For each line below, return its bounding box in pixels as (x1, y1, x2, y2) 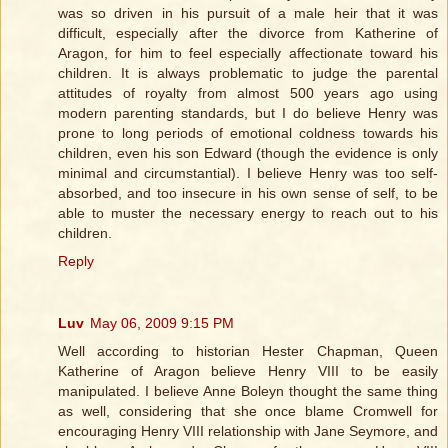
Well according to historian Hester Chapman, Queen (58, 343, 438, 360)
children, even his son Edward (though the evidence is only (58, 145, 438, 162)
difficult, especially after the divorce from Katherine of (58, 25, 438, 42)
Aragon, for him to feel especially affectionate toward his (58, 45, 438, 62)
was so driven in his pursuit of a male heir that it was (58, 5, 438, 22)
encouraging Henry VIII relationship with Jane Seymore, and (58, 423, 438, 440)
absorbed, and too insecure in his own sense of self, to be (58, 185, 438, 202)
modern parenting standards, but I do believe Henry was (58, 105, 438, 122)
